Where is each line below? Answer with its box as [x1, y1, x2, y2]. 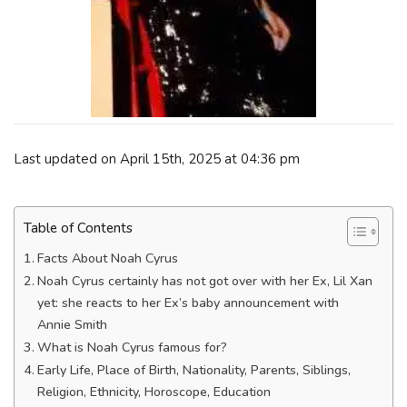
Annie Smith [36, 316, 107, 333]
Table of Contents [24, 219, 133, 238]
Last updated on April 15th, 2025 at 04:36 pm [14, 149, 300, 168]
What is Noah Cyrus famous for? [36, 339, 227, 356]
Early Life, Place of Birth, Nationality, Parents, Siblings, [36, 362, 351, 379]
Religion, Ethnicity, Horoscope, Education [36, 383, 271, 401]
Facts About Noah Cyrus [36, 250, 178, 267]
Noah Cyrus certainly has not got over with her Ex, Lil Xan [36, 273, 372, 290]
